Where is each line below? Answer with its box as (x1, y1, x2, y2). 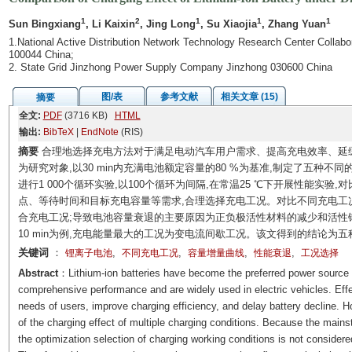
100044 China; (8, 49, 74, 60)
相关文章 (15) (220, 91, 278, 102)
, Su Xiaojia (200, 18, 257, 30)
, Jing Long (139, 18, 196, 30)
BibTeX (42, 126, 74, 137)
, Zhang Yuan (261, 18, 326, 30)
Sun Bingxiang (8, 18, 81, 30)
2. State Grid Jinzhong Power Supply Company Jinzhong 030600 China (8, 61, 332, 73)
